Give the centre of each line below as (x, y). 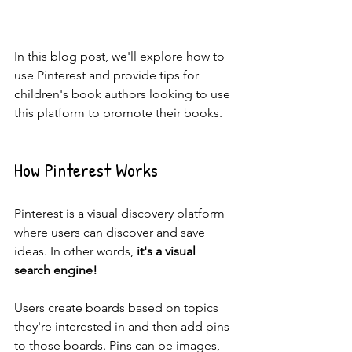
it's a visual (168, 251)
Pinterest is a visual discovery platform (121, 213)
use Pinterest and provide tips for (108, 75)
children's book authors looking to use (124, 94)
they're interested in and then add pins (123, 326)
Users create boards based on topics (118, 308)
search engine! (56, 270)
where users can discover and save (111, 232)
